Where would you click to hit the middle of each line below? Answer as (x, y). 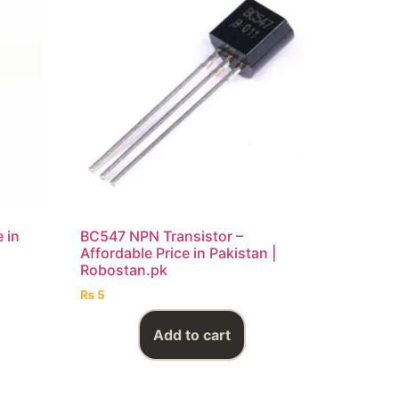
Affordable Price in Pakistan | (179, 252)
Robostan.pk (124, 269)
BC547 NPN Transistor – (162, 236)
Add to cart (192, 335)
